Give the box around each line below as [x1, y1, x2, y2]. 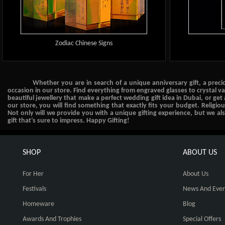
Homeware [23, 200, 54, 208]
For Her [23, 170, 44, 178]
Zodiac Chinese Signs [55, 39, 113, 47]
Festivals [23, 185, 46, 193]
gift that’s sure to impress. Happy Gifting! [8, 117, 130, 125]
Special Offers [183, 215, 221, 223]
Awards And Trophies [23, 215, 81, 223]
